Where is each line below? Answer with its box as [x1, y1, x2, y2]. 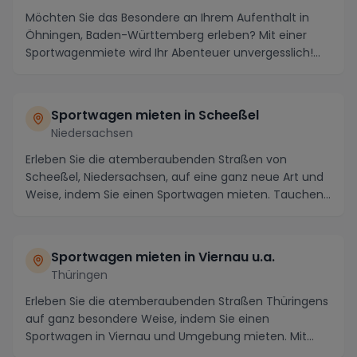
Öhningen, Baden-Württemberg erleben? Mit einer [25, 26, 307, 43]
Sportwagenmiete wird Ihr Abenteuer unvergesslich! [25, 44, 313, 61]
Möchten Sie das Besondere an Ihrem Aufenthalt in [25, 9, 309, 25]
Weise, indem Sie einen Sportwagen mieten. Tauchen [25, 186, 324, 202]
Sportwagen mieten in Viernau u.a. [51, 247, 275, 266]
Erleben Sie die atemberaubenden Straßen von [25, 151, 287, 167]
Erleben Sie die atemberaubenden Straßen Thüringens [25, 292, 328, 309]
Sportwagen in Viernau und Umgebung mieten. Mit [25, 328, 307, 344]
